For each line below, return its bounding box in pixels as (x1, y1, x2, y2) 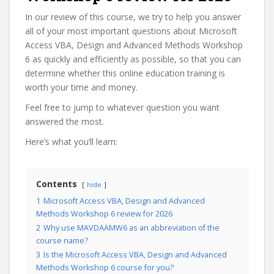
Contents (36, 178, 77, 190)
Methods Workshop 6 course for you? (36, 262, 174, 273)
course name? (36, 235, 88, 246)
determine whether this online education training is (25, 67, 225, 79)
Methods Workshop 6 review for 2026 (36, 209, 172, 219)
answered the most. (25, 116, 104, 127)
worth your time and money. (25, 81, 138, 93)
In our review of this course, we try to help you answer (25, 11, 241, 23)
